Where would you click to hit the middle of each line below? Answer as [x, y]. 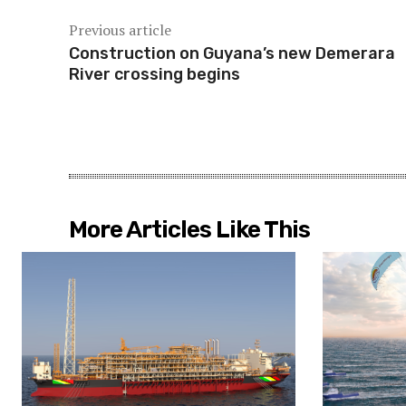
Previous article [120, 30]
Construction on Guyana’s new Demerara [232, 54]
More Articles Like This [189, 230]
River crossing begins [155, 75]
